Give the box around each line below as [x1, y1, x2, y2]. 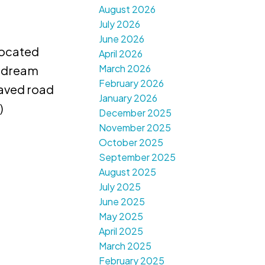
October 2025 [99, 136, 164, 149]
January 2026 [99, 92, 158, 105]
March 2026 [99, 62, 151, 75]
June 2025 [99, 195, 146, 208]
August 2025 [99, 166, 157, 179]
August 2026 [99, 3, 156, 16]
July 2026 [99, 18, 141, 31]
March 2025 [99, 240, 152, 253]
